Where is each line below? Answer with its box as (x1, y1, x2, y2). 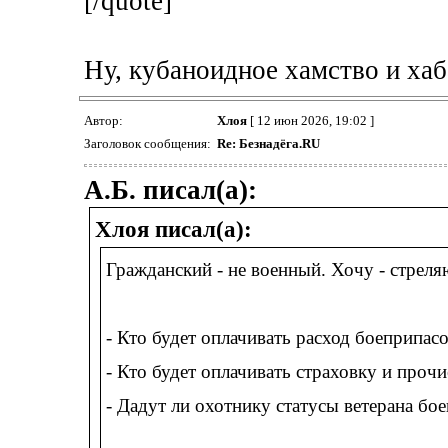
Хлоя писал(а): (94, 217, 252, 243)
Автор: (83, 113, 126, 129)
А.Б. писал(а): (83, 175, 257, 206)
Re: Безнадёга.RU (216, 136, 320, 152)
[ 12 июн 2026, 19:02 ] (246, 113, 374, 129)
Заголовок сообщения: (83, 136, 214, 152)
